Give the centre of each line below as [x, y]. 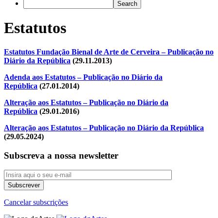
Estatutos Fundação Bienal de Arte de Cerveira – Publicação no [109, 52]
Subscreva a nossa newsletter [61, 155]
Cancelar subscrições [36, 202]
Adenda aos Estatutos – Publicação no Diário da [83, 77]
